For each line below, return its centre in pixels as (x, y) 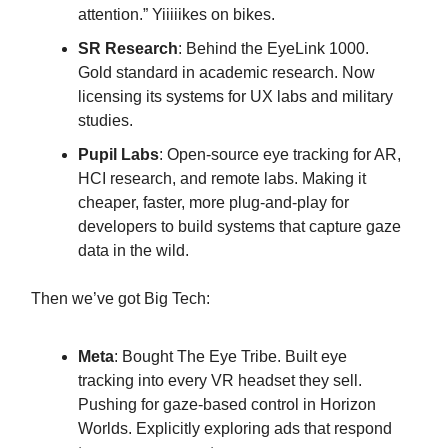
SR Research (128, 49)
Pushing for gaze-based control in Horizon (227, 405)
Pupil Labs (118, 155)
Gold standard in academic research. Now (226, 73)
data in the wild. (133, 251)
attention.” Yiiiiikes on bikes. (176, 15)
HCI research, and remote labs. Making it (222, 179)
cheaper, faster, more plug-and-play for (213, 203)
